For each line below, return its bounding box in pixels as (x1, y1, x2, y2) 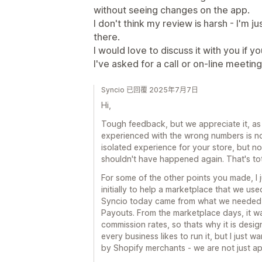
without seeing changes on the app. (94, 4, 250, 16)
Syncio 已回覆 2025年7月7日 (101, 85, 198, 94)
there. (94, 31, 120, 43)
